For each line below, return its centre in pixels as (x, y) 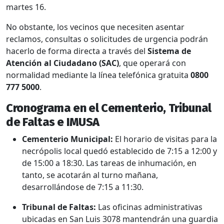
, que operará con (152, 63)
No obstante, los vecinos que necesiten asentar (95, 27)
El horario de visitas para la (165, 139)
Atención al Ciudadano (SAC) (62, 63)
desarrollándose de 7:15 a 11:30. (83, 187)
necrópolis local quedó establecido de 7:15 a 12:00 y (119, 151)
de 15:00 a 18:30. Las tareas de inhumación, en (109, 163)
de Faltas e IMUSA (53, 122)
